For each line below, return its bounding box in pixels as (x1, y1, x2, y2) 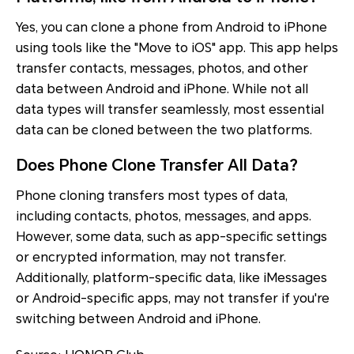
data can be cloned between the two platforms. (16, 122, 312, 138)
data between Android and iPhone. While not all (16, 81, 308, 97)
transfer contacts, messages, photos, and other (16, 61, 308, 77)
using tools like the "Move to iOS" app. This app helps (16, 40, 338, 56)
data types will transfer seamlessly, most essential (16, 102, 324, 118)
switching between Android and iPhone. (16, 311, 261, 327)
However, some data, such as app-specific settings (16, 229, 327, 245)
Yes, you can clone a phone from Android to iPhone (16, 20, 327, 36)
